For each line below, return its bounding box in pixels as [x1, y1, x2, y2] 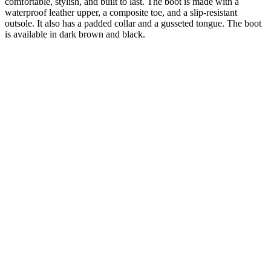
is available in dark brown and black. [5, 29, 145, 40]
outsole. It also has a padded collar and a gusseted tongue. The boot [5, 18, 261, 29]
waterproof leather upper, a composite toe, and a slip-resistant [5, 7, 237, 18]
